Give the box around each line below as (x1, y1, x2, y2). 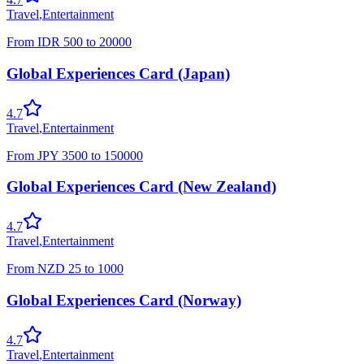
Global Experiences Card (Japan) (6, 64, 230, 82)
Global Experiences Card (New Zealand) (6, 178, 276, 196)
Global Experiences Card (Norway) (6, 291, 241, 309)
